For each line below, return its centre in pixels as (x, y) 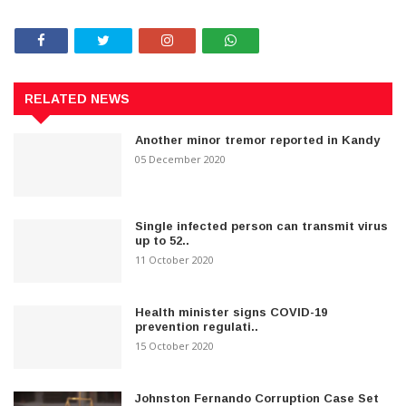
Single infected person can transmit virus (262, 226)
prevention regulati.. (197, 326)
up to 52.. (163, 240)
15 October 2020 (175, 345)
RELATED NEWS (77, 98)
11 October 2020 (175, 259)
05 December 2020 (181, 159)
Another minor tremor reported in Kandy (258, 140)
